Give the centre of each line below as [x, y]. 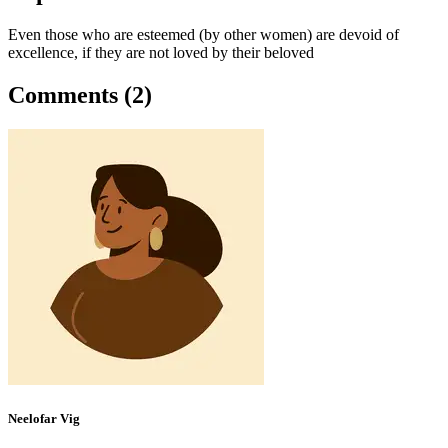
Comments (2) [80, 95]
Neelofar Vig [44, 419]
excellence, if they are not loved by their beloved [161, 53]
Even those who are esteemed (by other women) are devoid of [203, 35]
